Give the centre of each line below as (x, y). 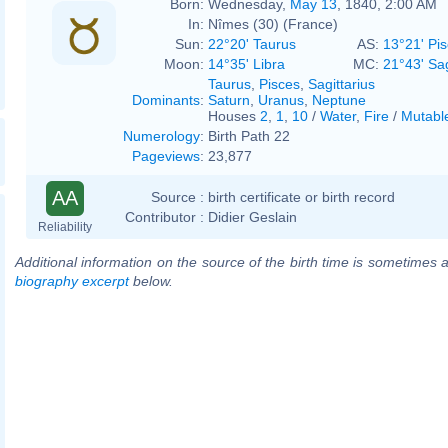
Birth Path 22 (249, 135)
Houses (234, 115)
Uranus (281, 99)
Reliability (65, 226)
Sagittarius (341, 83)
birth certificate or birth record (301, 196)
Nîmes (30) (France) (273, 23)
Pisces (279, 83)
